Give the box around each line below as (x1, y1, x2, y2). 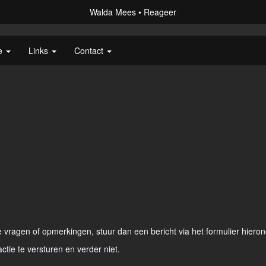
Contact (74, 45, 106, 56)
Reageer (144, 6, 176, 18)
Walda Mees (90, 6, 136, 18)
